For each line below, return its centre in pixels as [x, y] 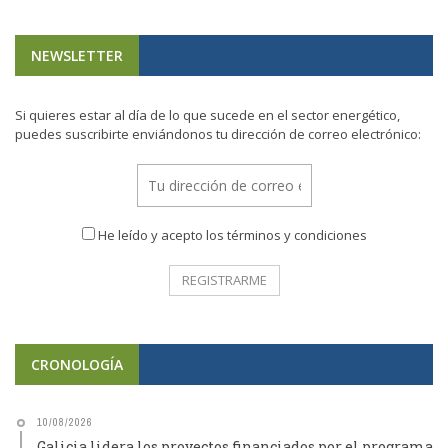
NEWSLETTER [77, 55]
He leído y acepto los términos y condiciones [232, 235]
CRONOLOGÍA [77, 364]
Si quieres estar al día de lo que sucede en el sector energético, [207, 115]
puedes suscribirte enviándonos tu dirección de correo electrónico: [218, 134]
